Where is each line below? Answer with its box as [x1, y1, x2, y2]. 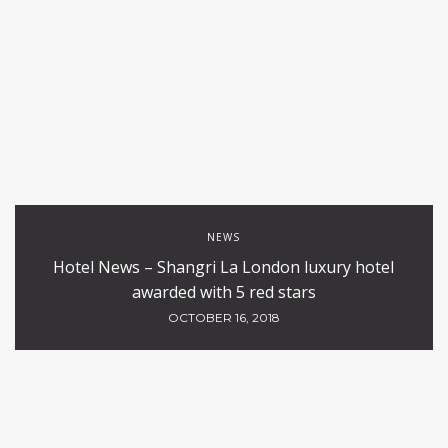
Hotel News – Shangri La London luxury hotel [53, 256, 395, 278]
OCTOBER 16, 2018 [168, 310, 280, 325]
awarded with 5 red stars [132, 281, 316, 303]
